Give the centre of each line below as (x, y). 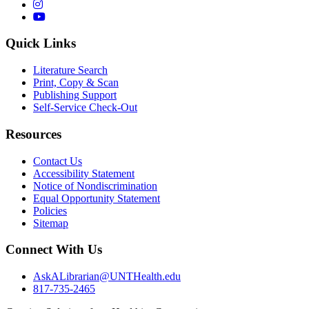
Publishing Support (75, 95)
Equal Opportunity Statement (97, 198)
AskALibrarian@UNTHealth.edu (107, 277)
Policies (50, 210)
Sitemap (51, 223)
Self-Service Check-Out (85, 108)
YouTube (65, 16)
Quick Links (41, 43)
